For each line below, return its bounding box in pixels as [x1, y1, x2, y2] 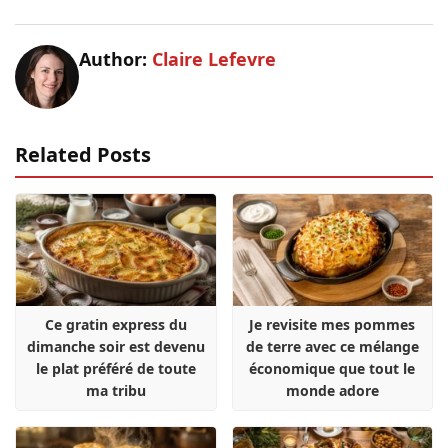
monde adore [285, 381, 379, 401]
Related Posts [15, 140, 151, 168]
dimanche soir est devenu [26, 337, 205, 357]
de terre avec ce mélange [245, 337, 419, 357]
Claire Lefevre [152, 46, 276, 71]
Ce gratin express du [44, 315, 187, 335]
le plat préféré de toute [35, 359, 196, 379]
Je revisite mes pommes [249, 315, 416, 335]
